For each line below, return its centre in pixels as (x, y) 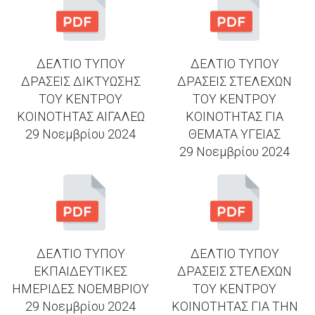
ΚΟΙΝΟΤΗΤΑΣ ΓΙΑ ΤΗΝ (234, 306)
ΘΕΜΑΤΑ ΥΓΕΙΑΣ (234, 134)
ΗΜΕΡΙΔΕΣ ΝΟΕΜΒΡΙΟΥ (81, 288)
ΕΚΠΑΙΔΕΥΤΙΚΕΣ (81, 271)
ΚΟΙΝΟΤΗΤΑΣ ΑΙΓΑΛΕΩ (81, 116)
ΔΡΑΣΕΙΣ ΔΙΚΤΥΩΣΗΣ (81, 81)
